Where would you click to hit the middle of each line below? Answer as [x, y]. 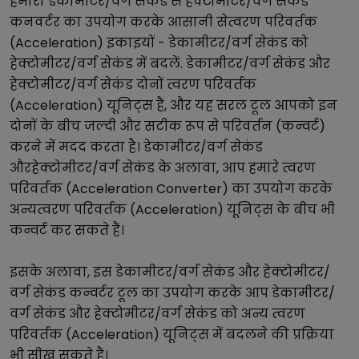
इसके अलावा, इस [63, 272]
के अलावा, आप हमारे [218, 168]
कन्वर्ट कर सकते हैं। [67, 230]
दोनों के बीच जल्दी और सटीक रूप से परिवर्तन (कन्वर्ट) [167, 126]
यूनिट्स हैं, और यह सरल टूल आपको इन [220, 105]
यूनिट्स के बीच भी [279, 210]
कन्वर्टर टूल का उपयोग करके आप [169, 293]
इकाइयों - [136, 43]
